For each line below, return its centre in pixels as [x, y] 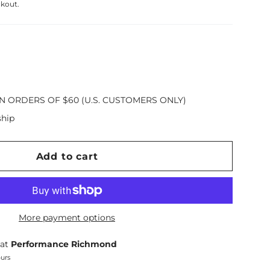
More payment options [67, 218]
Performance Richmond [64, 244]
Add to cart [67, 156]
